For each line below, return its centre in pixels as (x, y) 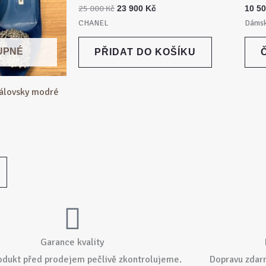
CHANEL (93, 23)
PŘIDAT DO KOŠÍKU (145, 52)
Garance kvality (72, 243)
